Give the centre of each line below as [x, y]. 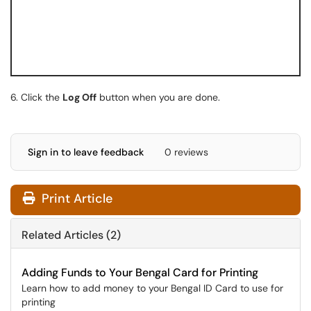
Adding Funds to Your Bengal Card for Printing [140, 272]
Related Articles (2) [71, 235]
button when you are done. [158, 97]
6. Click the [36, 97]
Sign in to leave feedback [86, 152]
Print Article [75, 199]
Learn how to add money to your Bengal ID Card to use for [152, 288]
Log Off [79, 97]
